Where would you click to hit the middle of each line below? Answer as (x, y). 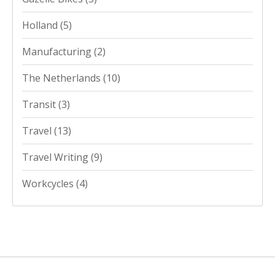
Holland (41, 25)
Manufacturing (58, 52)
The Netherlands (63, 78)
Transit (40, 105)
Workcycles (49, 184)
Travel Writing (56, 157)
